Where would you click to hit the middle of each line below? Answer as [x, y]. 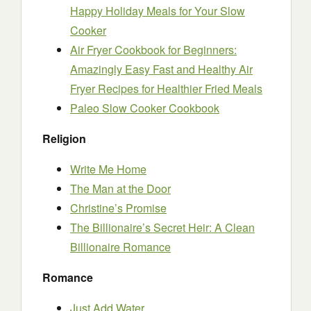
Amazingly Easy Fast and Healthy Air [161, 69]
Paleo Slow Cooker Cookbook [145, 108]
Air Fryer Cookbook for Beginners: [153, 50]
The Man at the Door [120, 188]
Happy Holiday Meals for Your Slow [158, 11]
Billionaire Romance [120, 247]
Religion [64, 138]
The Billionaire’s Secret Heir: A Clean [162, 227]
